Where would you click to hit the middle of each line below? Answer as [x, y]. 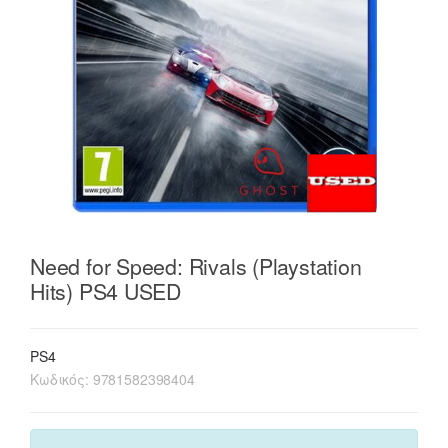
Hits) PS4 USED [106, 290]
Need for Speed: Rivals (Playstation [196, 265]
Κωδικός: [61, 379]
